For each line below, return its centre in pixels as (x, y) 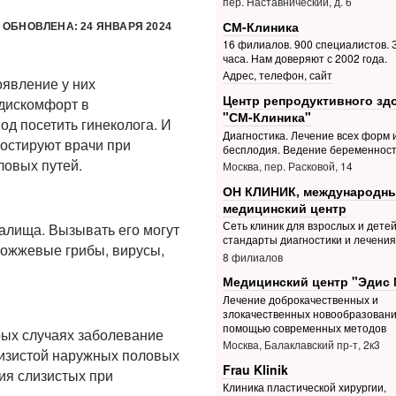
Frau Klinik (255, 369)
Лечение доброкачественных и (300, 300)
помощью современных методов (304, 328)
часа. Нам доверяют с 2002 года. (305, 58)
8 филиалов (252, 256)
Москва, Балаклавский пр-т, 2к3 (301, 345)
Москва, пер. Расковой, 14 (287, 166)
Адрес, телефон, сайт (277, 75)
